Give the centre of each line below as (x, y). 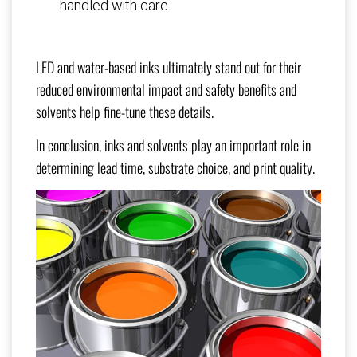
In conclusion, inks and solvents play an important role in (173, 145)
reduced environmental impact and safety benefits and (166, 90)
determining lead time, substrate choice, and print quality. (175, 168)
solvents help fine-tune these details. (125, 112)
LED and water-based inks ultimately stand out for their (169, 67)
